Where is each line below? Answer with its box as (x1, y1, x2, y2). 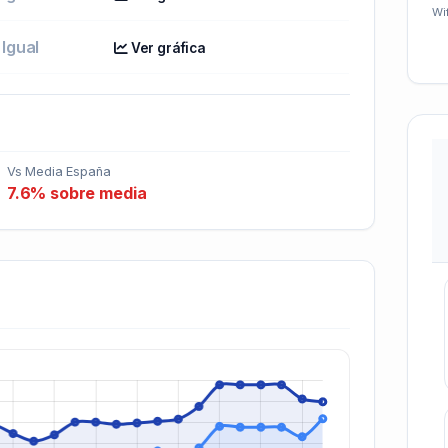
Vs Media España (6, 163, 111, 179)
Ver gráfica (127, 39, 206, 56)
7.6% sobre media (6, 182, 147, 203)
